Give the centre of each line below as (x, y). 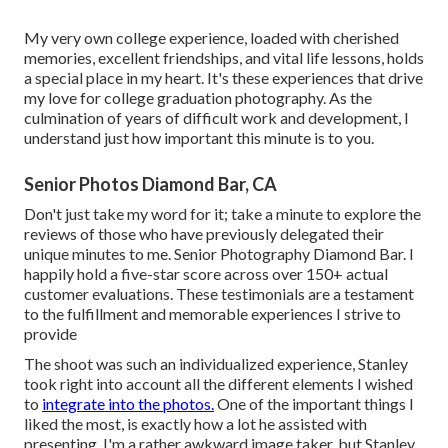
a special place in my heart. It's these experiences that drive (223, 78)
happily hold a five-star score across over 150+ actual (206, 274)
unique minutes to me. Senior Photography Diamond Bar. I (219, 254)
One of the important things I (314, 404)
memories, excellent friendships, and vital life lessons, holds (224, 58)
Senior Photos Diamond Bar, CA (150, 184)
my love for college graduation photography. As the (198, 98)
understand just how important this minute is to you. (199, 138)
